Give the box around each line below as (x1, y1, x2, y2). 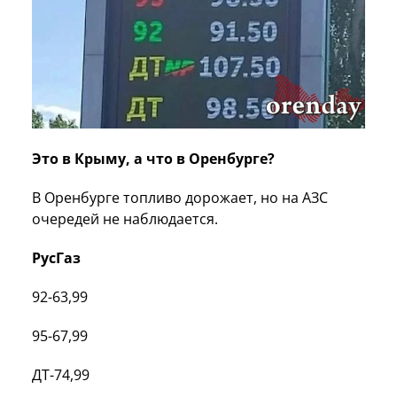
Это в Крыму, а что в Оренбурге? (32, 149, 275, 169)
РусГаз (32, 248, 81, 269)
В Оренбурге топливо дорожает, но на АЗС (32, 188, 328, 208)
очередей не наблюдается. (32, 209, 218, 230)
